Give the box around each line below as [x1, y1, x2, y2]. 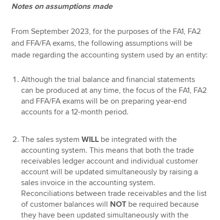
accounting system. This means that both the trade [21, 145, 194, 155]
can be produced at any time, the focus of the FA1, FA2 [21, 85, 207, 95]
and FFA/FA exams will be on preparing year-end [21, 96, 187, 106]
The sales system [21, 134, 82, 144]
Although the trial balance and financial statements [21, 74, 195, 84]
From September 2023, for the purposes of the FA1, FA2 [11, 27, 201, 37]
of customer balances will [21, 199, 110, 209]
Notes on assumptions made [11, 1, 113, 12]
